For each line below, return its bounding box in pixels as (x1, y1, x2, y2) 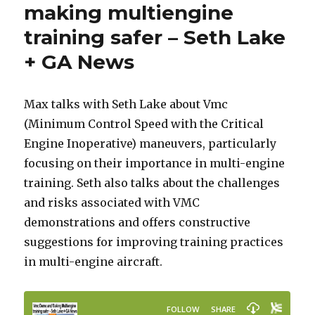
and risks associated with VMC (24, 195, 200, 210)
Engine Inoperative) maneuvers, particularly (24, 136, 277, 151)
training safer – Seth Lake (24, 25, 286, 50)
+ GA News (24, 50, 135, 75)
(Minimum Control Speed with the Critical (24, 117, 264, 131)
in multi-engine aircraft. (24, 255, 163, 269)
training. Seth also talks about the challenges (24, 176, 281, 191)
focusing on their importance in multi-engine (24, 156, 285, 171)
